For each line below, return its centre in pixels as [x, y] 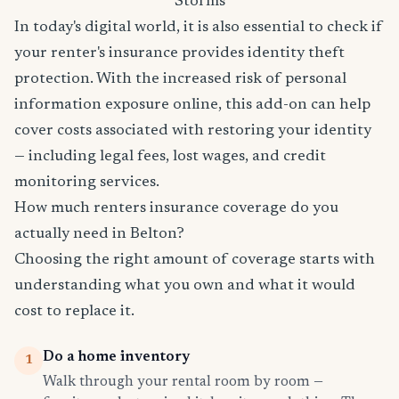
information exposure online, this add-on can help [192, 106]
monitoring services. [87, 183]
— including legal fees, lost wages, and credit [170, 157]
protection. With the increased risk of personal [180, 80]
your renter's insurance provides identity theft [179, 54]
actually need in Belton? [99, 235]
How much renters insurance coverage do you [176, 209]
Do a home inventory [116, 358]
